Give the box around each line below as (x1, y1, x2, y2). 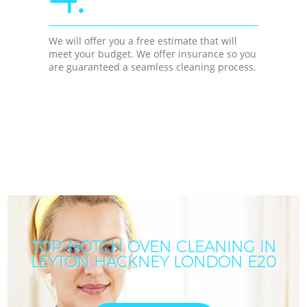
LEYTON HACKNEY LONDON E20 (31, 252, 276, 272)
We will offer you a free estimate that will (49, 34, 238, 47)
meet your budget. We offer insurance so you (49, 47, 257, 60)
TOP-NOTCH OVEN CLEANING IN (31, 237, 276, 257)
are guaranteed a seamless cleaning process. (49, 60, 257, 73)
